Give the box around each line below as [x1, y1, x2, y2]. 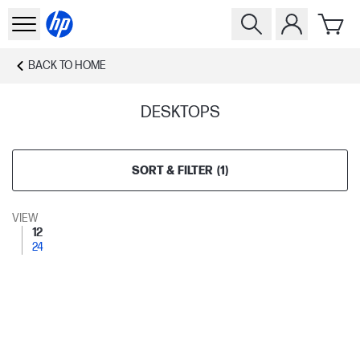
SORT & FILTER [132, 163, 213, 178]
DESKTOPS [140, 103, 220, 122]
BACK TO [28, 59, 72, 72]
